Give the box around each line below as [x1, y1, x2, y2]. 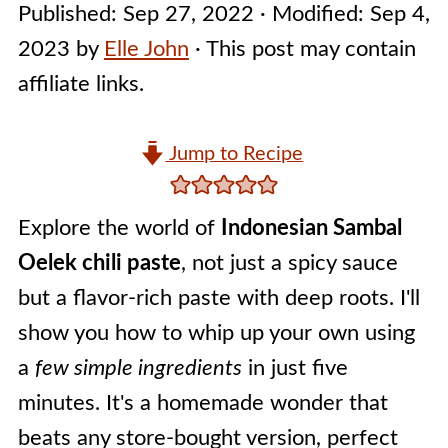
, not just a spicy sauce [180, 252, 398, 274]
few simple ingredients [34, 357, 242, 379]
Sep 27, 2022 [122, 3, 254, 25]
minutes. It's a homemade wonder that [17, 392, 388, 414]
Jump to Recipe [165, 144, 304, 164]
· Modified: [253, 3, 370, 25]
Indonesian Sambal [220, 217, 402, 239]
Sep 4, [369, 3, 430, 25]
